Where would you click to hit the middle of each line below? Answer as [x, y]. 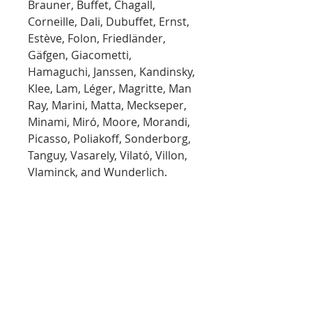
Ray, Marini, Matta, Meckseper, [107, 105]
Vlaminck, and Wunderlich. [97, 172]
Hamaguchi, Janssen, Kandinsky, [111, 72]
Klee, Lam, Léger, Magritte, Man [110, 88]
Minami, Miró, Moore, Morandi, [109, 122]
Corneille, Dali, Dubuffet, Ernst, [109, 22]
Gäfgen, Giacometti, [80, 55]
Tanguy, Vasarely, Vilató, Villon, [108, 155]
